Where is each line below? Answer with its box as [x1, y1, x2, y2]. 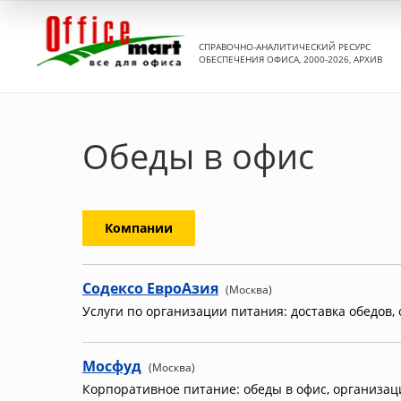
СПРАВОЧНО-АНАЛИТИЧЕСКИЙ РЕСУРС [199, 39, 371, 53]
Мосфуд [82, 356, 141, 376]
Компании [105, 219, 173, 236]
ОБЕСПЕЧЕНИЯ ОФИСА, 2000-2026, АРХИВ [199, 52, 382, 65]
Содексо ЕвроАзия [82, 278, 218, 298]
